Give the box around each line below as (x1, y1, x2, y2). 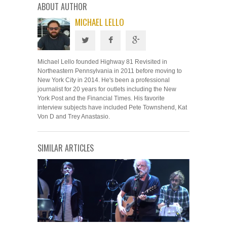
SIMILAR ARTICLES (37, 142, 94, 154)
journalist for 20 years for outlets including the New (37, 86, 176, 93)
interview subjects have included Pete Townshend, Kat (37, 104, 187, 111)
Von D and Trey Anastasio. (37, 113, 110, 120)
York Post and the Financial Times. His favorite (37, 95, 165, 102)
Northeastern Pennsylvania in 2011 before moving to (37, 67, 182, 74)
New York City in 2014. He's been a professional (37, 77, 170, 84)
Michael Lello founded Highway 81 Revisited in (37, 58, 167, 65)
